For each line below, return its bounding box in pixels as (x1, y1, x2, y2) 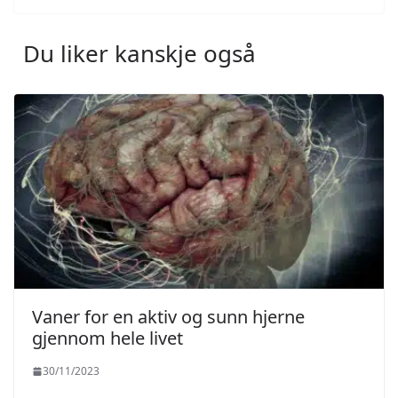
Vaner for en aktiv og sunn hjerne (32, 305, 305, 330)
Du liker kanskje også (23, 37, 256, 70)
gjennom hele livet (32, 326, 183, 351)
